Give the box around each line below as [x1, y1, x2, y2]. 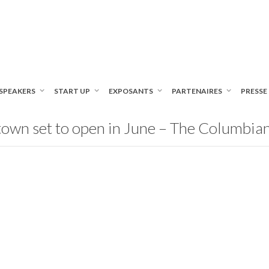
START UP [54, 86, 91, 95]
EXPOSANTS [109, 86, 154, 95]
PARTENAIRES [172, 86, 223, 95]
